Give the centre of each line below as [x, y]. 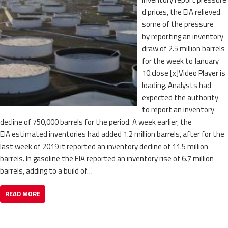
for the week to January [180, 61]
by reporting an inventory [182, 36]
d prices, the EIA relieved [181, 12]
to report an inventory [178, 109]
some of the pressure [178, 24]
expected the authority [180, 97]
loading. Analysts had [176, 85]
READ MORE [23, 194]
